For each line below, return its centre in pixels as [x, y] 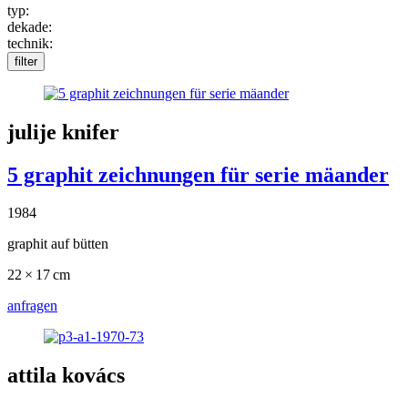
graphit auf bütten [58, 244]
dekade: [30, 26]
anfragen [32, 306]
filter [26, 61]
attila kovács [66, 376]
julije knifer [63, 132]
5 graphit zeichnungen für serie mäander [198, 174]
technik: [30, 43]
